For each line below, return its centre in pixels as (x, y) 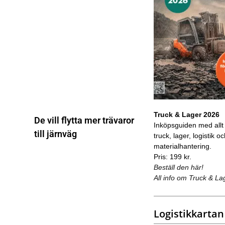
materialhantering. (182, 146)
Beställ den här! (178, 167)
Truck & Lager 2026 (186, 114)
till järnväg (55, 134)
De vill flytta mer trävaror (84, 120)
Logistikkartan (189, 213)
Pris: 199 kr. (172, 156)
